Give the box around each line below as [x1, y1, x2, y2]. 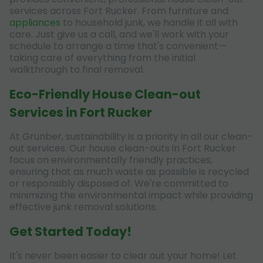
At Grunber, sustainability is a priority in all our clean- [9, 130, 252, 144]
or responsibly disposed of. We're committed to [9, 177, 228, 191]
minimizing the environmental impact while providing [9, 188, 253, 203]
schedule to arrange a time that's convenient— [9, 39, 227, 53]
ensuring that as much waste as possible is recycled [9, 165, 249, 179]
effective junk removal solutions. [9, 200, 157, 214]
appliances [9, 16, 60, 30]
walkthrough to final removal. [9, 63, 144, 77]
